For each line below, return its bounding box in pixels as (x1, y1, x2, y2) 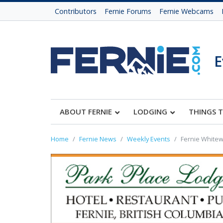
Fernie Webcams (159, 6, 214, 16)
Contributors (55, 6, 97, 16)
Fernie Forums (105, 6, 151, 16)
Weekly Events (127, 134, 170, 143)
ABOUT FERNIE (60, 107, 112, 116)
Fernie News (79, 134, 116, 143)
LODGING (133, 107, 167, 116)
